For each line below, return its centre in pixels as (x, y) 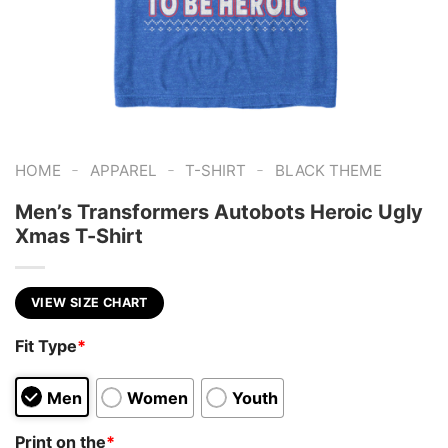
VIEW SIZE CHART (89, 302)
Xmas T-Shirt (79, 235)
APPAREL (123, 170)
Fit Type (46, 346)
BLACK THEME (328, 170)
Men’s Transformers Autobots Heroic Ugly (219, 211)
